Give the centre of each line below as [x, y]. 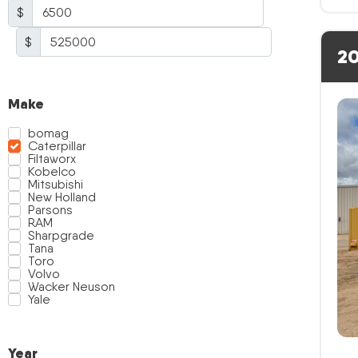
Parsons [50, 210]
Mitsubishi [56, 184]
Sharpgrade [61, 235]
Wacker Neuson [72, 286]
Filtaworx [52, 159]
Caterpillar [57, 146]
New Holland [62, 197]
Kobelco [52, 171]
